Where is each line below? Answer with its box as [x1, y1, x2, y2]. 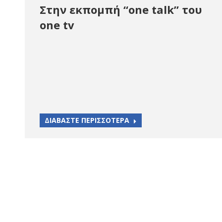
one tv [40, 17, 74, 32]
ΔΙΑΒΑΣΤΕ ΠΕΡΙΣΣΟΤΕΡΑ [45, 115, 129, 125]
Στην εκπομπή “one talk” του [40, 1, 202, 17]
